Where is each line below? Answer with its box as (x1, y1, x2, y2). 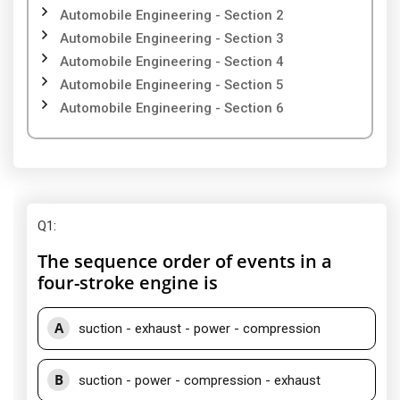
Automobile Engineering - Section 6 (60, 100, 284, 116)
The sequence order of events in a (37, 249, 332, 273)
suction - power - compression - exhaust (79, 372, 321, 388)
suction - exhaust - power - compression (79, 321, 321, 337)
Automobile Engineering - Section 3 (60, 30, 284, 46)
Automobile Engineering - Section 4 (60, 54, 284, 70)
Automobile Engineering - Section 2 (60, 7, 284, 23)
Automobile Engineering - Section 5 (60, 77, 284, 93)
